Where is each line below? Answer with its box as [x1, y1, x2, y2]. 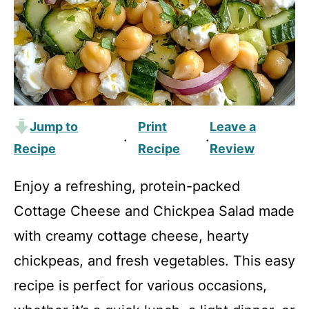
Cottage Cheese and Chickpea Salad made [14, 203, 295, 219]
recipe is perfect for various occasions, [14, 277, 267, 294]
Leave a [209, 119, 256, 134]
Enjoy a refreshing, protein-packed [14, 178, 240, 195]
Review [209, 141, 255, 156]
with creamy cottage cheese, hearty [14, 228, 249, 244]
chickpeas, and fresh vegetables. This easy [14, 252, 295, 269]
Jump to [30, 119, 79, 134]
